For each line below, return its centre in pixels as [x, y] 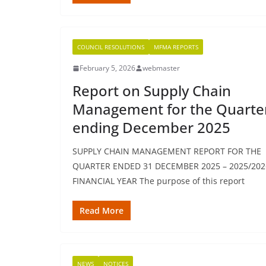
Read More [102, 210]
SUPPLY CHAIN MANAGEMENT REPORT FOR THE [167, 151]
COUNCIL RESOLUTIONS [111, 47]
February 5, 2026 [107, 68]
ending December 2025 [151, 127]
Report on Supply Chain [152, 91]
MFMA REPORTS [176, 47]
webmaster [161, 68]
